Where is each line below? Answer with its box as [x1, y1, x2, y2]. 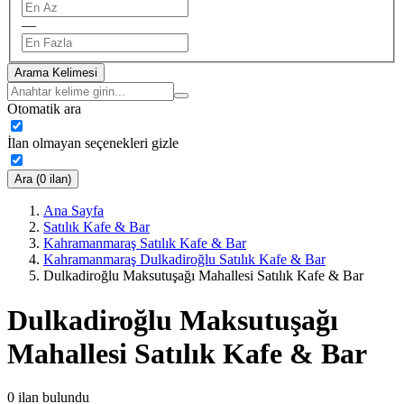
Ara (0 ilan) [14, 172, 71, 187]
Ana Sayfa [43, 203, 104, 219]
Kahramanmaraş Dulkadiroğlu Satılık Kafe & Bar [43, 252, 326, 268]
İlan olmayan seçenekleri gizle [7, 135, 179, 151]
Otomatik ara [7, 101, 81, 117]
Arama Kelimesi [14, 66, 97, 80]
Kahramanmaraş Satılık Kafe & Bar [43, 235, 246, 252]
